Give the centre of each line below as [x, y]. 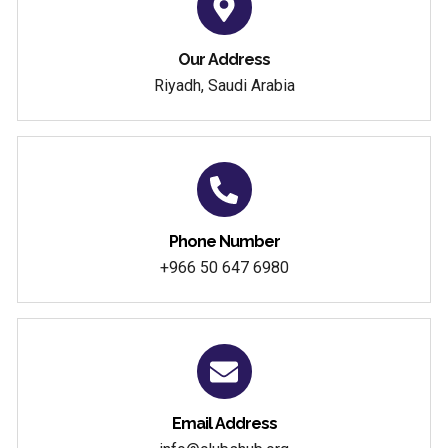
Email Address [224, 424]
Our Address [224, 60]
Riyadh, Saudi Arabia [224, 86]
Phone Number [224, 242]
